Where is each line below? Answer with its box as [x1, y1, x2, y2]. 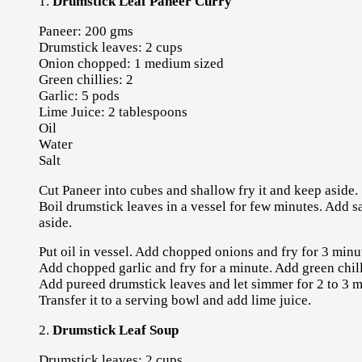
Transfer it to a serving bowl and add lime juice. [38, 293, 311, 309]
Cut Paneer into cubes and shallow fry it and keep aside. [38, 182, 358, 198]
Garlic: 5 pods [38, 87, 120, 103]
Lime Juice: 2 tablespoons [38, 103, 187, 120]
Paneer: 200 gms [38, 23, 133, 39]
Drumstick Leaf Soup [52, 322, 179, 339]
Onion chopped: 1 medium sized [38, 55, 224, 71]
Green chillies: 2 [38, 71, 133, 87]
